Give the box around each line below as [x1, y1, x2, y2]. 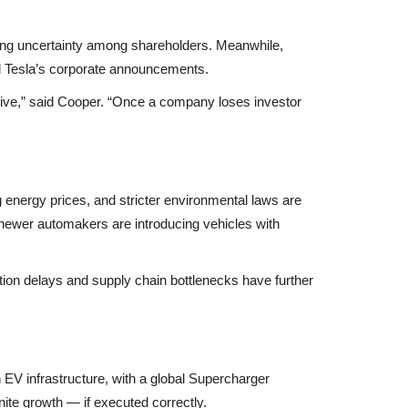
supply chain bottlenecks [92, 271, 239, 288]
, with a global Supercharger [105, 370, 270, 386]
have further [239, 271, 313, 288]
